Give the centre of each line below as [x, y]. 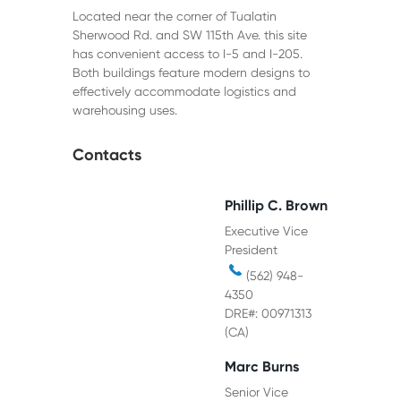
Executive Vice [266, 231]
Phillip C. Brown [276, 206]
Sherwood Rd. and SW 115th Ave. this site [189, 35]
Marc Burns [261, 367]
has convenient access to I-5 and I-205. [187, 54]
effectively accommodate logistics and [184, 92]
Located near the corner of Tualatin [174, 17]
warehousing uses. [124, 111]
